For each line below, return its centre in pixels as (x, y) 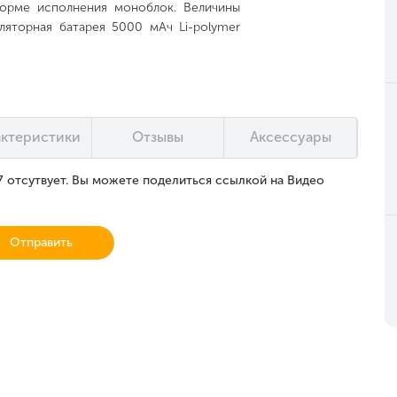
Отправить (41, 242)
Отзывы (158, 137)
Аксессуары (290, 137)
